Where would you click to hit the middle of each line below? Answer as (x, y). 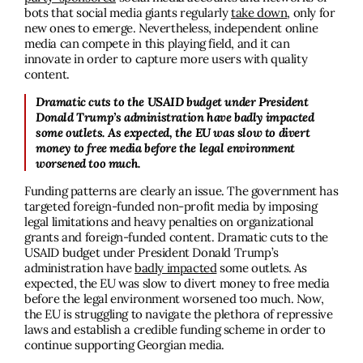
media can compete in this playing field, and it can (157, 44)
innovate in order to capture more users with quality (166, 59)
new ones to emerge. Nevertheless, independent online (171, 28)
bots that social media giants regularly (128, 13)
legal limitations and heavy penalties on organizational (169, 222)
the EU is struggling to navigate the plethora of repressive (179, 314)
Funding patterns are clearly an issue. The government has (181, 191)
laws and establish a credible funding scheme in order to (175, 330)
